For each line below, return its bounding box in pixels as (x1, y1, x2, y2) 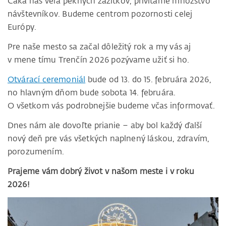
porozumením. (8, 146, 64, 157)
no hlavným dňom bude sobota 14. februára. (8, 87, 176, 98)
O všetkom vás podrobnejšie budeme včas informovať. (8, 100, 215, 111)
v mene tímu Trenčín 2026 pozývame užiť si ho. (8, 54, 190, 65)
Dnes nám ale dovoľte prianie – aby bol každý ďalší (8, 120, 202, 131)
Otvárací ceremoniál (8, 74, 86, 85)
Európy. (8, 22, 37, 32)
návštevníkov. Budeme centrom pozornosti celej (8, 9, 193, 19)
